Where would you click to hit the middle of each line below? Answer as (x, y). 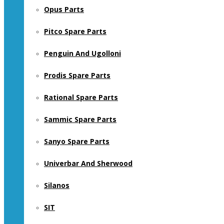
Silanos (57, 185)
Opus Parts (64, 9)
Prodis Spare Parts (77, 75)
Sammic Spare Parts (80, 119)
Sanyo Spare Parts (77, 141)
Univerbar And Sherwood (88, 163)
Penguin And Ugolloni (82, 53)
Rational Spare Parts (81, 97)
